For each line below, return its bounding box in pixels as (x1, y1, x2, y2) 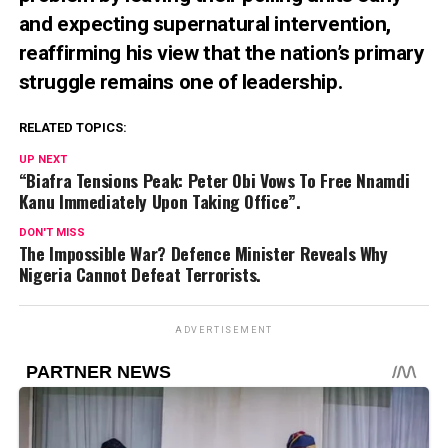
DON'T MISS (18, 226, 85, 240)
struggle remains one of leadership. (18, 70, 343, 95)
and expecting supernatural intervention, (18, 12, 392, 37)
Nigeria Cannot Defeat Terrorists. (18, 261, 262, 288)
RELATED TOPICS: (18, 120, 127, 136)
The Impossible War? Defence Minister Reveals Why (18, 240, 388, 267)
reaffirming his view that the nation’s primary (18, 41, 424, 66)
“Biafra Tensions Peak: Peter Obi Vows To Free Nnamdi (18, 167, 410, 194)
